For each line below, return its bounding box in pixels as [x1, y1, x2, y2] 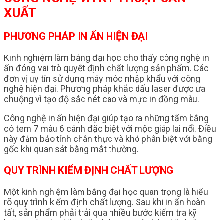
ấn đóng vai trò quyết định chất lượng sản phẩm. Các [4, 63, 209, 74]
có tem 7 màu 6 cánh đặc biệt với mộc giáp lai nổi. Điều [4, 123, 216, 134]
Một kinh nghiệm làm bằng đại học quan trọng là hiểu [4, 187, 208, 197]
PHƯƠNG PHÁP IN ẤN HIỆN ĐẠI [4, 30, 148, 43]
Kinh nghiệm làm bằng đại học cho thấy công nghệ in [4, 53, 209, 63]
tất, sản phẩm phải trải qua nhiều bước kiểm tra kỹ [4, 207, 197, 218]
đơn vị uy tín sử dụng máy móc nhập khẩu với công [4, 73, 200, 84]
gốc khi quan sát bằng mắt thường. [4, 144, 138, 155]
